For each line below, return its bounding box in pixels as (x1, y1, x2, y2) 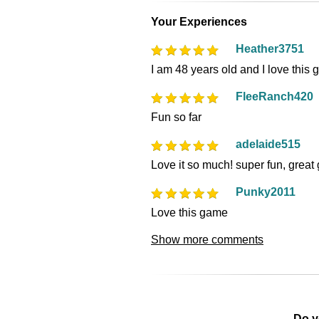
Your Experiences (151, 15, 247, 28)
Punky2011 (236, 185, 296, 198)
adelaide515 (236, 137, 300, 150)
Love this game (151, 206, 228, 219)
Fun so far (151, 110, 202, 123)
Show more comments (151, 233, 263, 246)
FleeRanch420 (236, 90, 313, 103)
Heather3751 (236, 42, 304, 55)
